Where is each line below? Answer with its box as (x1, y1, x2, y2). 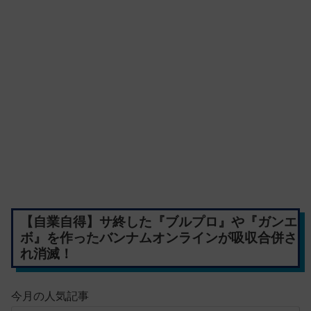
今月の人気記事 (11, 289, 89, 302)
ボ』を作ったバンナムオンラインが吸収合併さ (19, 230, 297, 246)
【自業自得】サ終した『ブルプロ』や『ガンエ (19, 215, 297, 230)
